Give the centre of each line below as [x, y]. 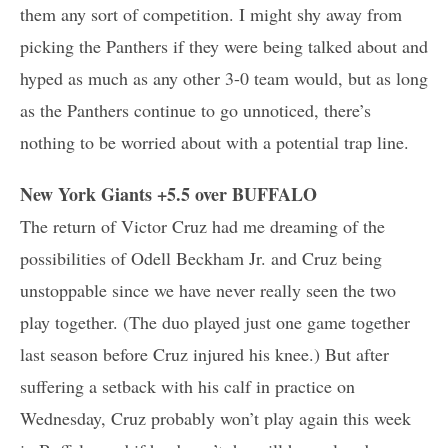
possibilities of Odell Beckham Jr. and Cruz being [201, 257]
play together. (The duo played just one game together [215, 321]
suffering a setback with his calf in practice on [187, 385]
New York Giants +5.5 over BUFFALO [168, 193]
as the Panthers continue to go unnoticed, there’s [195, 109]
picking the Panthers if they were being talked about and [224, 45]
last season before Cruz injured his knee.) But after [204, 353]
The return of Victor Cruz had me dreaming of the [202, 225]
